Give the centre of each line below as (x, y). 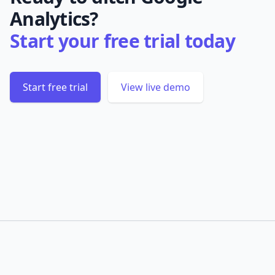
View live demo (156, 87)
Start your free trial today (122, 41)
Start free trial (55, 87)
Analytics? (54, 18)
